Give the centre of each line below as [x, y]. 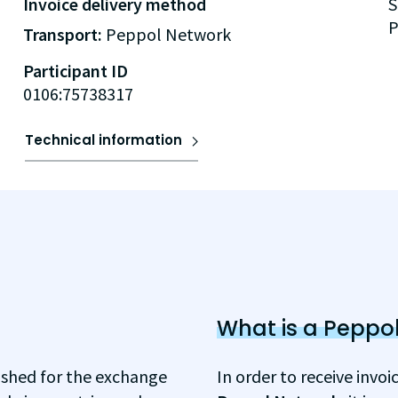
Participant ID [76, 71]
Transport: [65, 34]
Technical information [104, 139]
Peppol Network [169, 34]
